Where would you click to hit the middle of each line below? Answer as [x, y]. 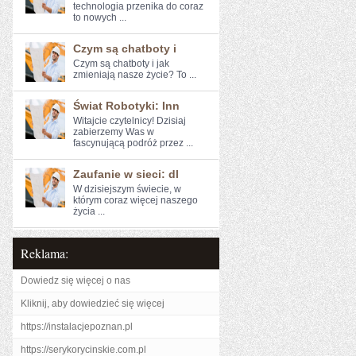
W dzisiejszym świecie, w [127, 189]
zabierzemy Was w [114, 132]
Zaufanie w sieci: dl [126, 174]
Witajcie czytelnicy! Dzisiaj [130, 121]
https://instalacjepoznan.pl [77, 327]
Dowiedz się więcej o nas [75, 281]
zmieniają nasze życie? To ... [135, 75]
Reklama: [44, 253]
